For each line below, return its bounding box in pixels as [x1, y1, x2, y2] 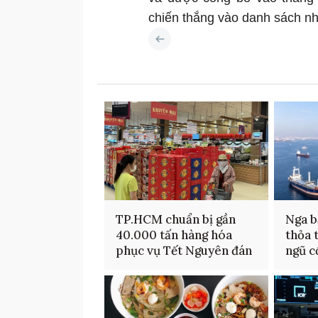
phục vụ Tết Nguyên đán [116, 243, 252, 259]
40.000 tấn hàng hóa [116, 227, 232, 243]
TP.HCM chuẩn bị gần [116, 212, 236, 228]
